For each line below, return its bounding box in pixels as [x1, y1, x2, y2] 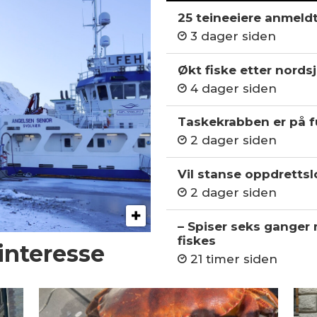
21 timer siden [190, 251, 277, 266]
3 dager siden [190, 29, 276, 44]
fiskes [178, 233, 217, 248]
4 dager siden [190, 81, 277, 96]
